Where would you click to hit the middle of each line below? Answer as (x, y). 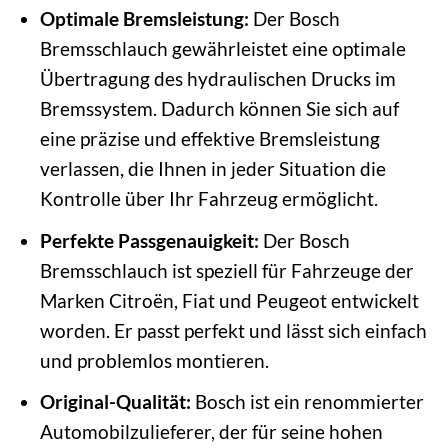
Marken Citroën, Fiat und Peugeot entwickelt (229, 300)
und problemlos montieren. (154, 360)
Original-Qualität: (115, 402)
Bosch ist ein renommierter (307, 402)
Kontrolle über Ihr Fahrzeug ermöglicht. (208, 198)
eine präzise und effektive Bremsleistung (209, 138)
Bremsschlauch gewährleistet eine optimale (222, 48)
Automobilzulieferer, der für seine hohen (211, 432)
